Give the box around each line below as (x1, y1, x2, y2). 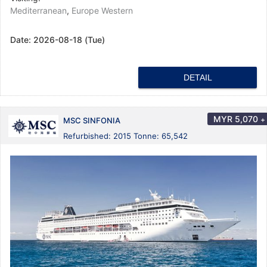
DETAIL (183, 73, 212, 83)
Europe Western (72, 5, 133, 16)
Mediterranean (10, 5, 67, 16)
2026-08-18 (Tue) (33, 35, 105, 45)
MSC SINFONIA (63, 116, 120, 126)
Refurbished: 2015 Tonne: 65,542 (63, 131, 188, 141)
